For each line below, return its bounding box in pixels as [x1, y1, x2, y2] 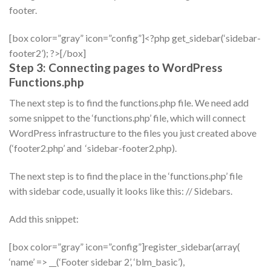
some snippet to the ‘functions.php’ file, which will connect [9, 112, 246, 124]
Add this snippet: [9, 212, 79, 224]
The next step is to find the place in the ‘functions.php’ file [9, 169, 243, 181]
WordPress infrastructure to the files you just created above [9, 127, 256, 139]
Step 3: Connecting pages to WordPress [9, 60, 223, 74]
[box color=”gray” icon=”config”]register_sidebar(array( [9, 240, 240, 252]
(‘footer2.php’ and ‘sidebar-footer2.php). [9, 142, 177, 154]
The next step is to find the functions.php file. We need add [9, 97, 249, 109]
